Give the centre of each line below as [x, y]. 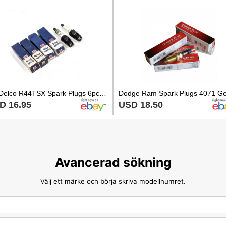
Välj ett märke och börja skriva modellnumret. [113, 181]
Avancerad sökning [113, 163]
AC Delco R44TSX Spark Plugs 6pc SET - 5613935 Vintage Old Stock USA [103, 93]
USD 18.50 [141, 105]
